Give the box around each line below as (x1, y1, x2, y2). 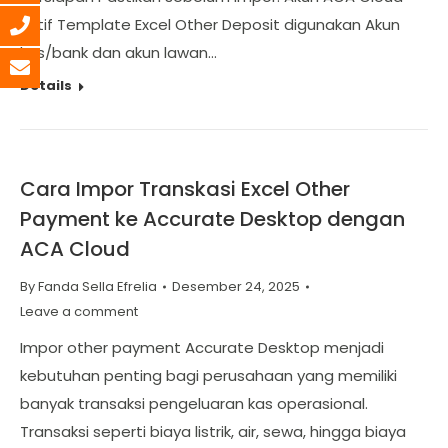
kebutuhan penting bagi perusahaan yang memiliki (20, 365, 397, 386)
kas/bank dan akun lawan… (20, 42, 217, 63)
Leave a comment (20, 302, 138, 321)
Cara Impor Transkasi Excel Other (20, 175, 350, 203)
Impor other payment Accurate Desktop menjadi (20, 337, 384, 358)
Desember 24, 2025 (172, 277, 300, 296)
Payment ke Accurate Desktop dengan (20, 205, 405, 233)
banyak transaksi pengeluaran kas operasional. (20, 393, 368, 414)
